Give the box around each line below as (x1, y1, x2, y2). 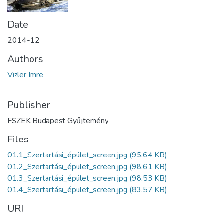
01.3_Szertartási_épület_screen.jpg (7, 173, 127, 184)
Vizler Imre (7, 69, 43, 80)
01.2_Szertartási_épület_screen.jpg (7, 161, 127, 172)
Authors (7, 52, 43, 66)
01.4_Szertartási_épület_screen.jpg (7, 185, 127, 196)
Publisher (7, 98, 50, 112)
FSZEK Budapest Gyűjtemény (7, 115, 108, 126)
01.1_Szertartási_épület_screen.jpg (7, 150, 127, 161)
